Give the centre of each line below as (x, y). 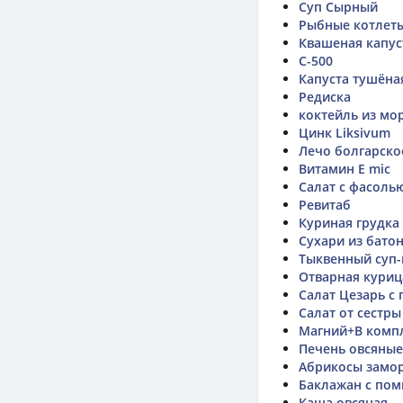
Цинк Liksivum (345, 133)
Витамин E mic (345, 169)
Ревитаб (325, 205)
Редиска (325, 97)
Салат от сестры (350, 313)
